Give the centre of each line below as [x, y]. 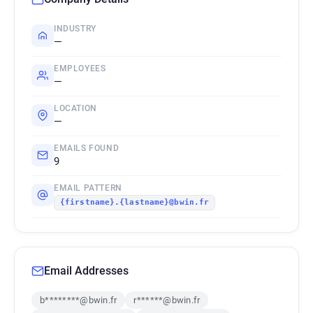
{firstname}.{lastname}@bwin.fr [135, 202]
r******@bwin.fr [167, 300]
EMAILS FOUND [87, 148]
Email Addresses [86, 271]
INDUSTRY [75, 29]
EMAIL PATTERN [88, 188]
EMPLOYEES [80, 68]
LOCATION [75, 108]
